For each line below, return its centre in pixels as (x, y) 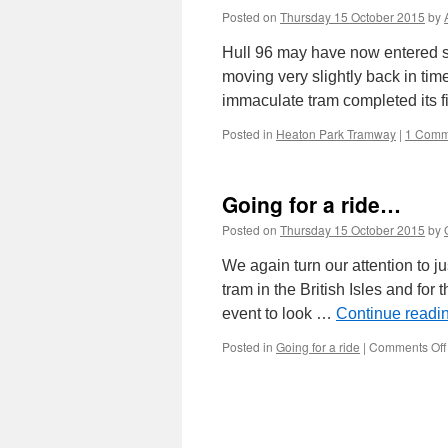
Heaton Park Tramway (336, 133)
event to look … (279, 313)
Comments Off (407, 346)
